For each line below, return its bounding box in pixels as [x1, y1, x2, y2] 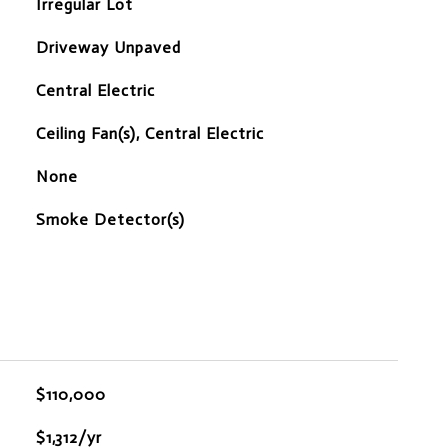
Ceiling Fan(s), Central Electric [35, 124, 264, 143]
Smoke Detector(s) [35, 210, 185, 229]
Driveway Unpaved [35, 38, 181, 57]
